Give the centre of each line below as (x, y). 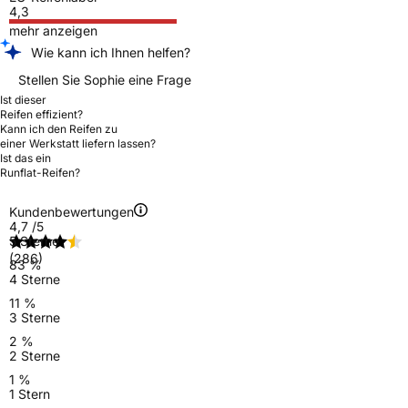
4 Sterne (35, 279)
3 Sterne (35, 317)
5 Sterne (34, 240)
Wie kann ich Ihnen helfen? (111, 52)
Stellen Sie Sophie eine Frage (105, 79)
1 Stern (30, 393)
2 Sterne (35, 355)
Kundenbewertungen (71, 211)
